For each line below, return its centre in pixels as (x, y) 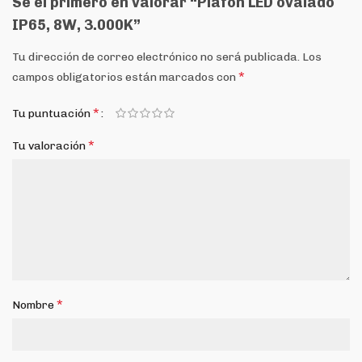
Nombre (34, 305)
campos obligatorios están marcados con (125, 77)
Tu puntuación (53, 114)
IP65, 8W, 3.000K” (76, 25)
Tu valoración (50, 146)
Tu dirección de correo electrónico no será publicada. (156, 57)
